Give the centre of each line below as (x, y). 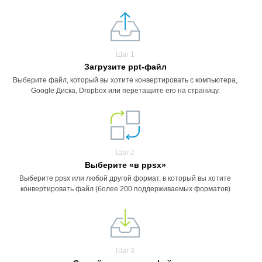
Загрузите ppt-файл (125, 67)
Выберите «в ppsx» (125, 165)
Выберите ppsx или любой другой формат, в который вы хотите (125, 178)
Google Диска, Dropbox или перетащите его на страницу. (125, 91)
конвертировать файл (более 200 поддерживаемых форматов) (125, 189)
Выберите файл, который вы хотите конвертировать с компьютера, (125, 80)
